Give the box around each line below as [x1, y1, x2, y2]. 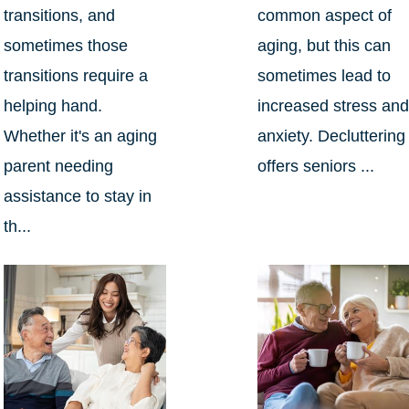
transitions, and [3, 6, 115, 26]
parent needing [3, 157, 113, 176]
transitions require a [3, 67, 148, 86]
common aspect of [257, 6, 393, 26]
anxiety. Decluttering [257, 127, 406, 146]
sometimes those [3, 37, 128, 56]
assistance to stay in [3, 187, 152, 206]
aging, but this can [257, 37, 392, 56]
